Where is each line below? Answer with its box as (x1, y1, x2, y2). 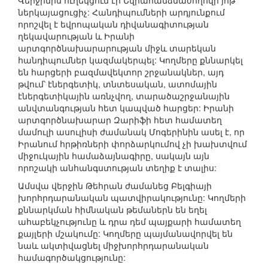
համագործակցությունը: (18, 251, 126, 264)
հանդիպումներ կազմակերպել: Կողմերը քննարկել (18, 54, 243, 66)
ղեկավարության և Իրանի (18, 30, 135, 42)
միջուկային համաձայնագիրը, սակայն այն (18, 150, 209, 162)
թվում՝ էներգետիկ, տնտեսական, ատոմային (18, 78, 217, 90)
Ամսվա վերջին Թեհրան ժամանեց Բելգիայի (18, 179, 212, 192)
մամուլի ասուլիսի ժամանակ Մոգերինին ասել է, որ (18, 126, 245, 138)
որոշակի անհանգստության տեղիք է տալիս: (18, 162, 217, 174)
